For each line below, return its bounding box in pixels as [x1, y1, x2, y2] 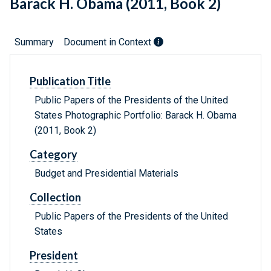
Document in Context [64, 36, 154, 48]
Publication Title [30, 74, 111, 88]
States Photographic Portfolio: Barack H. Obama [34, 109, 237, 122]
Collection [30, 191, 81, 204]
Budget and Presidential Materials [34, 168, 178, 180]
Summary [15, 36, 54, 48]
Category [30, 148, 77, 162]
